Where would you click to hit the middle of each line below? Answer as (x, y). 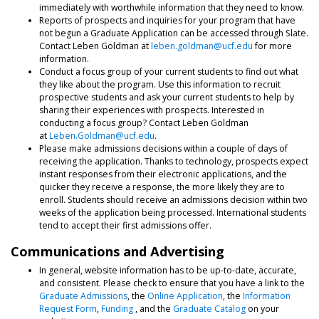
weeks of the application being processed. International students (173, 212)
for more (272, 46)
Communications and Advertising (117, 251)
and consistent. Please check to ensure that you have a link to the (172, 283)
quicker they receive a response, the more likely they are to (162, 187)
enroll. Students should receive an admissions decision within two (173, 199)
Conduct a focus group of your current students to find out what (169, 71)
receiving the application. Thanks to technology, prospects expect (174, 161)
